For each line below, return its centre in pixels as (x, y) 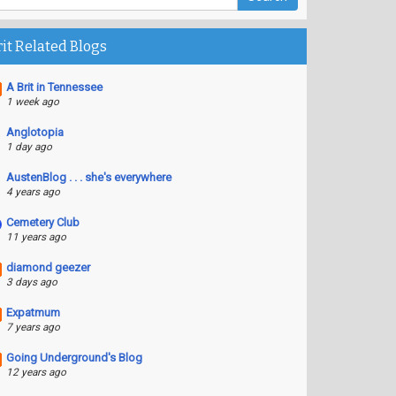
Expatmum (33, 312)
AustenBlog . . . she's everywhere (88, 177)
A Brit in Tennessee (54, 87)
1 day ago (29, 147)
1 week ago (32, 102)
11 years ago (36, 237)
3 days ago (31, 282)
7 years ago (33, 327)
